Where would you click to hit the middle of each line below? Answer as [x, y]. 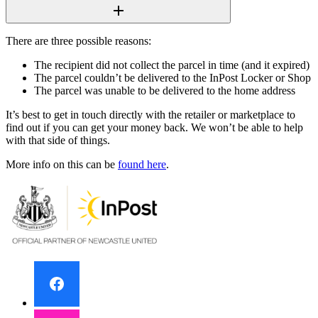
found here [142, 164]
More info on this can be [62, 164]
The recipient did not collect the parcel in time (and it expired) [172, 65]
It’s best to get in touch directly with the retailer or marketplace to [150, 114]
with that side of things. [59, 140]
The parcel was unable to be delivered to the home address [165, 90]
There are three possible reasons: [78, 40]
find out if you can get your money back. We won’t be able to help [154, 127]
